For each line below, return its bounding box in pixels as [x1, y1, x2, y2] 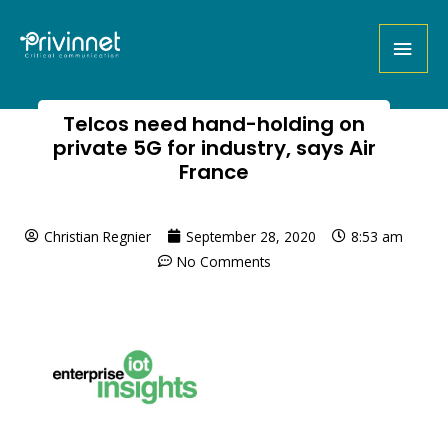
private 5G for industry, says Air [52, 133, 376, 162]
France [179, 157, 250, 186]
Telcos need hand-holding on [63, 109, 366, 138]
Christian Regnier [44, 226, 152, 246]
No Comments [176, 251, 271, 271]
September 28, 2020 [186, 226, 317, 246]
